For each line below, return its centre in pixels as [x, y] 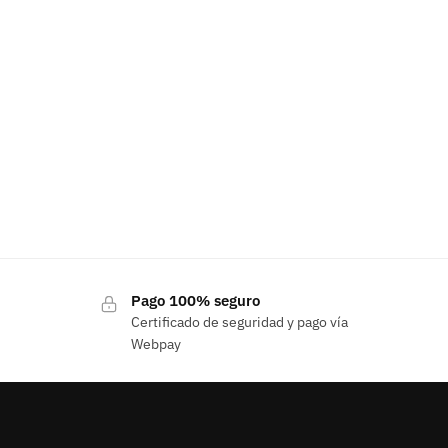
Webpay [155, 344]
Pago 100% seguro [195, 301]
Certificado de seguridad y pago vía [239, 322]
